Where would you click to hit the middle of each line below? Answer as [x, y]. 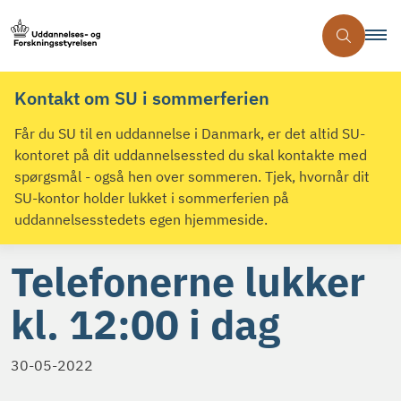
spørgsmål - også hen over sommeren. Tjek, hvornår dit [192, 177]
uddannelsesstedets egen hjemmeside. [141, 220]
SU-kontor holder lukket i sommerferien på [152, 198]
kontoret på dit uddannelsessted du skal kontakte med [191, 155]
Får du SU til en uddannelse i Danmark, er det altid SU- [190, 134]
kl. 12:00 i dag [145, 324]
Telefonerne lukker [188, 282]
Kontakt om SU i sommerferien [142, 98]
